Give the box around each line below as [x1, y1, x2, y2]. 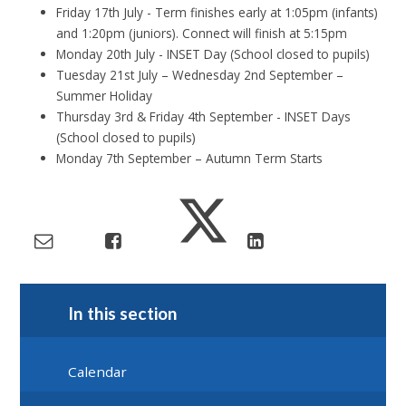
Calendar [68, 362, 128, 381]
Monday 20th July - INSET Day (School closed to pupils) [56, 44, 371, 63]
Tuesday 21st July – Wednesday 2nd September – [56, 65, 344, 83]
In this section [68, 303, 179, 324]
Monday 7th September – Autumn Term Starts [56, 149, 324, 167]
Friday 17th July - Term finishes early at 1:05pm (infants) [56, 3, 379, 21]
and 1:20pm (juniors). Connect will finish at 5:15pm [56, 24, 348, 42]
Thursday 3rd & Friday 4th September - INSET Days [56, 107, 352, 125]
